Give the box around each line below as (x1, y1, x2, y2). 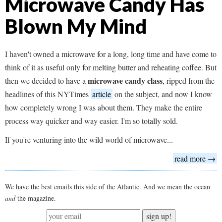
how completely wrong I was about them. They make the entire (5, 102, 202, 112)
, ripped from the (163, 75, 215, 86)
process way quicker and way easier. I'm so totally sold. (5, 115, 180, 126)
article (92, 89, 111, 99)
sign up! (146, 211, 171, 221)
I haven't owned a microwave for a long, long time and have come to (5, 49, 217, 59)
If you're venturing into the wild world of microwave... (5, 134, 173, 145)
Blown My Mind (5, 14, 147, 38)
